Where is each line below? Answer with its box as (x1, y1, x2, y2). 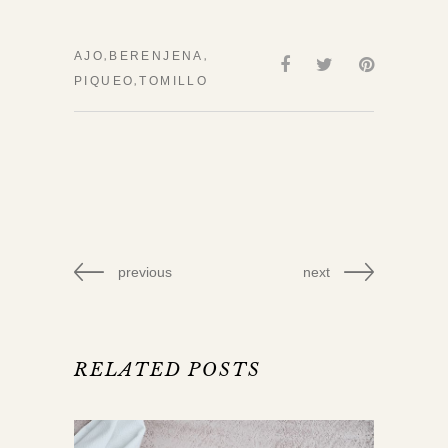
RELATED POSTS (74, 359, 261, 381)
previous (118, 264, 172, 280)
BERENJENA (109, 49, 204, 63)
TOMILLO (139, 74, 209, 88)
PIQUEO (74, 74, 135, 88)
